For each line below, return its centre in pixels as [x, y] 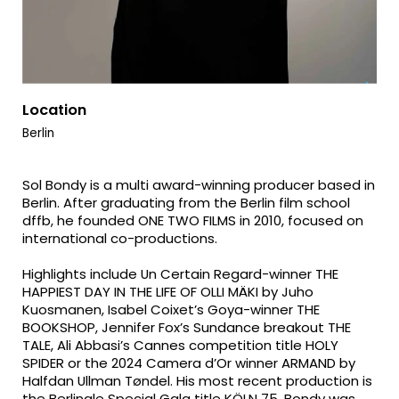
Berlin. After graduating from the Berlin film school [187, 202]
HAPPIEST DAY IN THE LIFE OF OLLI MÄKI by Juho [168, 292]
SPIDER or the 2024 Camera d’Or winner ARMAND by [189, 363]
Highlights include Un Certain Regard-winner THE [181, 274]
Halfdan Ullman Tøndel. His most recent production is [198, 381]
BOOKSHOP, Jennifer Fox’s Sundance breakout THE [187, 328]
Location [55, 110]
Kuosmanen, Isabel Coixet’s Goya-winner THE [171, 310]
